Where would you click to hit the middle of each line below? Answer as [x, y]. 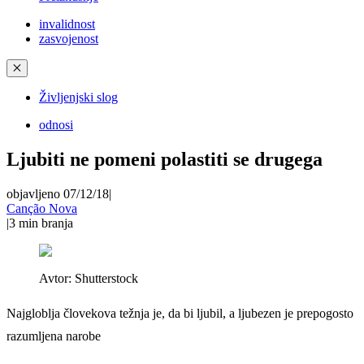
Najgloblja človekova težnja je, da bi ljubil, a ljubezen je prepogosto [180, 313]
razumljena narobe [54, 336]
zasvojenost [69, 39]
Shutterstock [106, 278]
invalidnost [67, 24]
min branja [46, 223]
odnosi [56, 125]
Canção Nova [42, 208]
